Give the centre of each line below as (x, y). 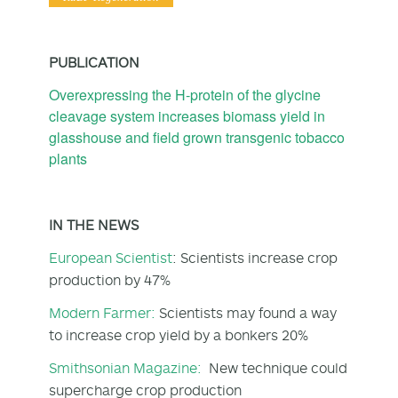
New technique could (276, 367)
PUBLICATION (94, 62)
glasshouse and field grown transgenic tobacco (197, 137)
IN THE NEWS (94, 224)
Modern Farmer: (102, 312)
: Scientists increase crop (255, 257)
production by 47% (110, 279)
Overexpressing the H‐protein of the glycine (185, 94)
